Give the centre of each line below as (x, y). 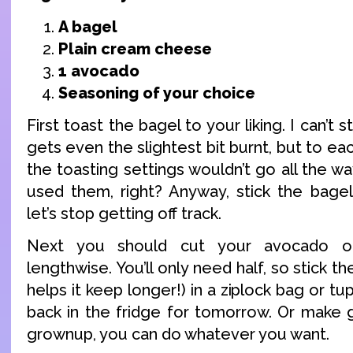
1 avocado (99, 71)
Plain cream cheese (137, 48)
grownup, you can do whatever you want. (178, 334)
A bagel (88, 26)
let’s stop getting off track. (124, 213)
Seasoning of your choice (157, 93)
